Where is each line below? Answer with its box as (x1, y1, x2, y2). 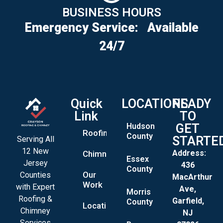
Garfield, (172, 196, 204, 206)
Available (147, 20, 199, 35)
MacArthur (172, 172, 213, 182)
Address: (172, 148, 206, 158)
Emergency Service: (24, 20, 147, 35)
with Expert (16, 182, 55, 192)
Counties (20, 170, 51, 180)
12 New (22, 146, 49, 156)
